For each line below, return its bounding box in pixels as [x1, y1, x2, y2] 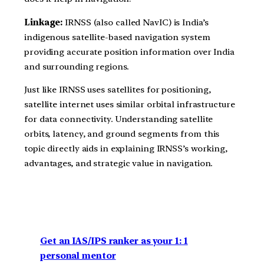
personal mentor [40, 250, 116, 262]
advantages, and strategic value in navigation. [24, 158, 213, 169]
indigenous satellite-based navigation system [24, 31, 210, 42]
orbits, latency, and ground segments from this [24, 128, 220, 140]
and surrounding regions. [24, 61, 129, 72]
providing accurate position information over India [24, 46, 235, 57]
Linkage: [24, 16, 65, 28]
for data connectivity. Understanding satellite [24, 114, 213, 125]
